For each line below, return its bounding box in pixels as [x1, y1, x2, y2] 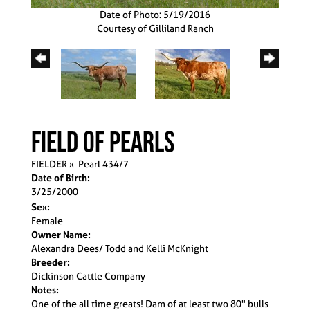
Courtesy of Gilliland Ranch [96, 21, 214, 35]
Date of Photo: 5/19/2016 [100, 7, 210, 21]
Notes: [31, 282, 59, 296]
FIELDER [31, 156, 67, 170]
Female [31, 213, 63, 227]
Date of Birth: [31, 170, 90, 184]
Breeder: [31, 255, 70, 268]
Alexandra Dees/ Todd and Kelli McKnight [31, 241, 208, 255]
